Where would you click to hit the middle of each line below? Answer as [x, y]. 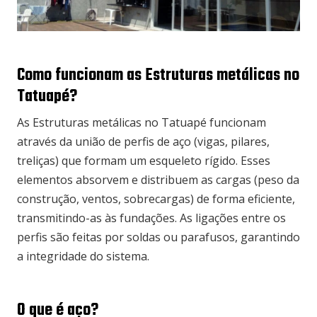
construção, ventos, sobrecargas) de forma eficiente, [156, 199]
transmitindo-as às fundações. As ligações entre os [151, 218]
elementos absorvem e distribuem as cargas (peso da [158, 180]
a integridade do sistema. [83, 257]
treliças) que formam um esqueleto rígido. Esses [144, 161]
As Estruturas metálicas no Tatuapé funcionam [142, 123]
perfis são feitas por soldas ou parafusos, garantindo [158, 237]
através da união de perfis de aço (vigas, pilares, [143, 142]
